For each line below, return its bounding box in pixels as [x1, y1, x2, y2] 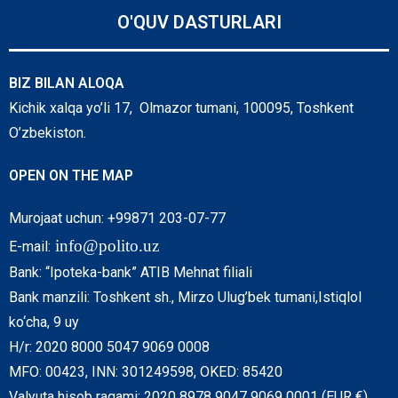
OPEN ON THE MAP [9, 167, 133, 185]
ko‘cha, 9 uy [9, 314, 79, 331]
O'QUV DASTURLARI [116, 12, 282, 34]
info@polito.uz [55, 236, 159, 256]
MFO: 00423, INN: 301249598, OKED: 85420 [9, 363, 283, 381]
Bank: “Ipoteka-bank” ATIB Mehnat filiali [9, 264, 252, 282]
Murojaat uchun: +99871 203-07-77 [9, 210, 226, 227]
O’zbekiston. [9, 124, 86, 142]
